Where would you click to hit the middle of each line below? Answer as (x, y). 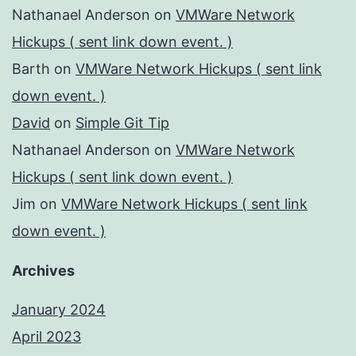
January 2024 (59, 310)
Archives (43, 271)
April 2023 (46, 337)
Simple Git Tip (122, 123)
